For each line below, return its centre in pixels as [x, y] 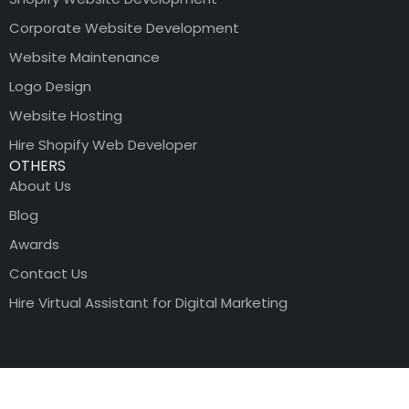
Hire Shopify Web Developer [103, 144]
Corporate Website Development [124, 27]
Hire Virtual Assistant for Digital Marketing [148, 302]
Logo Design [50, 86]
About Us [40, 185]
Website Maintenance [84, 57]
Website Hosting [66, 115]
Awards [34, 244]
